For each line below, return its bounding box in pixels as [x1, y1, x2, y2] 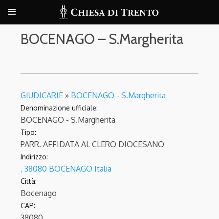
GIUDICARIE [21, 90, 63, 100]
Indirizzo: [21, 153, 48, 161]
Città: [21, 177, 37, 185]
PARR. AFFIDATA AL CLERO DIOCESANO [21, 139, 164, 149]
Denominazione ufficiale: [21, 104, 98, 112]
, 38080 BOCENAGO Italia [21, 164, 111, 174]
